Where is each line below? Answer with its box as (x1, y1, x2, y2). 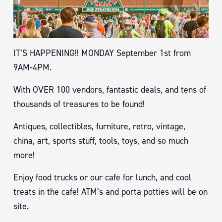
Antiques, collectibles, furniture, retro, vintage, (13, 120, 185, 132)
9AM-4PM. (13, 61, 52, 73)
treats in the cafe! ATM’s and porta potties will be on (13, 186, 208, 198)
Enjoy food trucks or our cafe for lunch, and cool (13, 171, 191, 183)
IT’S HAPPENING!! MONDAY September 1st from (13, 47, 191, 59)
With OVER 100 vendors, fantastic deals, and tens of (13, 84, 206, 96)
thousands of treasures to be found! (13, 98, 145, 110)
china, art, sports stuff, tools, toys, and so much (13, 135, 188, 147)
